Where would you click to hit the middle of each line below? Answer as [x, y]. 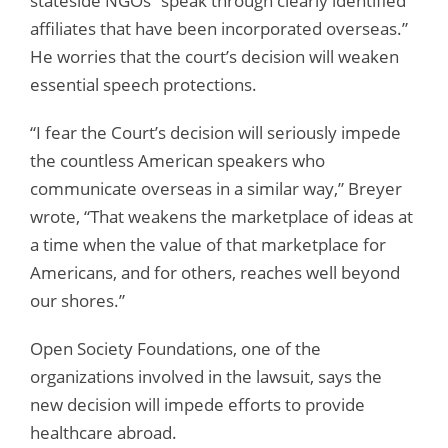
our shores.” [77, 300]
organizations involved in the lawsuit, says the [206, 376]
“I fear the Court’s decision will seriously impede [215, 132]
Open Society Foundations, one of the [175, 348]
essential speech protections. [143, 84]
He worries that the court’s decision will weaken [214, 56]
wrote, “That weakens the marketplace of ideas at [221, 216]
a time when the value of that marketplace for [208, 244]
